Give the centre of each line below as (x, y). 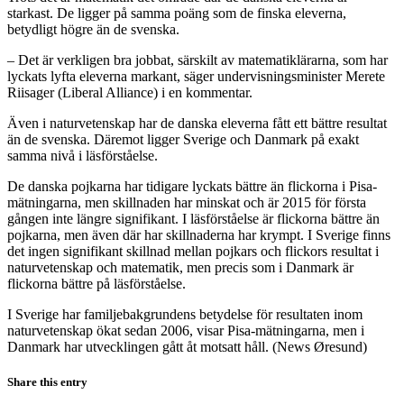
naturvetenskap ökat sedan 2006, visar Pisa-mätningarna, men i (186, 330)
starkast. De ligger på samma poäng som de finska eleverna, (177, 13)
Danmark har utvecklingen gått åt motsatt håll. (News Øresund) (187, 346)
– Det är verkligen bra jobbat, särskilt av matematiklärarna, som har (197, 60)
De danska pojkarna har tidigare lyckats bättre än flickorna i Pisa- (192, 186)
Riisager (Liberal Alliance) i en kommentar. (130, 92)
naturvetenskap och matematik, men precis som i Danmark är (180, 267)
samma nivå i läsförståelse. (83, 155)
